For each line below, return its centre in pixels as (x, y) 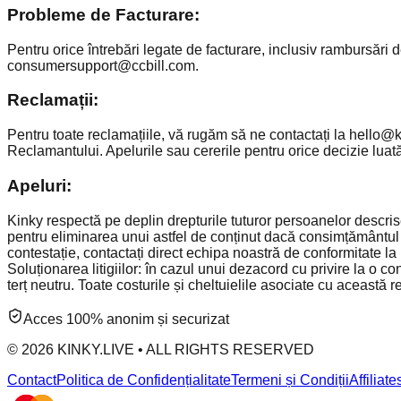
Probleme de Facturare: (103, 15)
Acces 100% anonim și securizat (126, 319)
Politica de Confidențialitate (144, 380)
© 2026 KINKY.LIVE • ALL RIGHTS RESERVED (161, 349)
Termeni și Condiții (290, 380)
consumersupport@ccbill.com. (103, 65)
